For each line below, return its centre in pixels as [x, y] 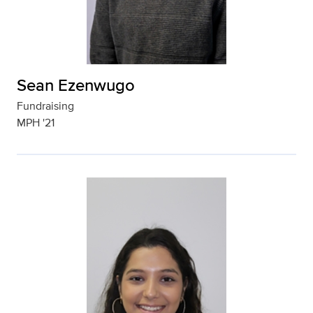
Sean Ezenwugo [76, 85]
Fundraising [45, 106]
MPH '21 [36, 123]
